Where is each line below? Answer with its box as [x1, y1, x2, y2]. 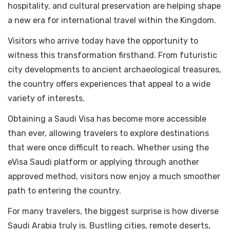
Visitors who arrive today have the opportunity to [8, 36, 198, 46]
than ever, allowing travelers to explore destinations [8, 128, 209, 139]
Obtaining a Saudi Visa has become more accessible [8, 114, 206, 124]
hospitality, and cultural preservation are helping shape [8, 1, 221, 11]
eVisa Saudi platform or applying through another [8, 157, 199, 167]
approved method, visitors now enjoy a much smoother [8, 171, 220, 182]
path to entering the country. [8, 186, 121, 196]
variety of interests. [8, 93, 85, 104]
